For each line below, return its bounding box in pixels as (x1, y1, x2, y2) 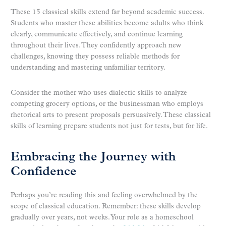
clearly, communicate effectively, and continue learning (11, 30, 183, 38)
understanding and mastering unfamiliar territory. (11, 64, 165, 72)
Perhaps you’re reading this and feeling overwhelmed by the (11, 192, 198, 200)
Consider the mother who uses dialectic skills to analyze (11, 89, 187, 97)
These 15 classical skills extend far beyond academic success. (11, 8, 204, 16)
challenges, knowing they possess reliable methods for (11, 52, 180, 61)
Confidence (11, 166, 77, 179)
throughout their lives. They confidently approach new (11, 41, 181, 49)
